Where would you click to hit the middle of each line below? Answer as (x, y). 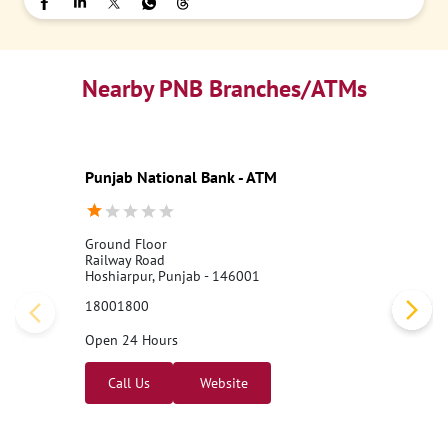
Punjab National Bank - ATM (181, 177)
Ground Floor (126, 244)
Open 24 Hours (131, 340)
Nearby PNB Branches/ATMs (224, 88)
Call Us (129, 383)
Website (222, 383)
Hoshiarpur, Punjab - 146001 (172, 276)
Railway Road (125, 260)
